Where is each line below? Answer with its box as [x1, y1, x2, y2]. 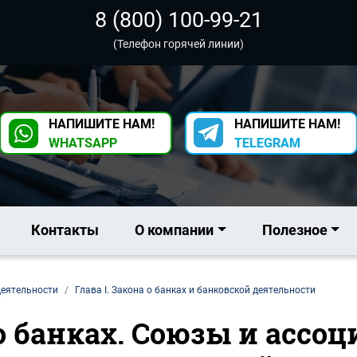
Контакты [31, 222, 100, 238]
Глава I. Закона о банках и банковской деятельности [74, 284, 316, 296]
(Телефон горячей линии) [113, 37, 244, 50]
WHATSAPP [49, 135, 117, 151]
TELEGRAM [234, 135, 300, 151]
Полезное [261, 222, 328, 238]
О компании [135, 222, 214, 238]
